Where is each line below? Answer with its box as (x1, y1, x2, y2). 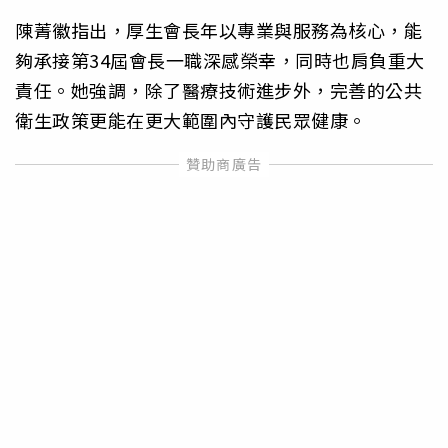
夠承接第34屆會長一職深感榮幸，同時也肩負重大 (15, 46, 425, 73)
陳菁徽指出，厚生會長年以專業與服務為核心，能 (15, 16, 422, 43)
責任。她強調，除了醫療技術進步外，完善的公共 (15, 76, 422, 103)
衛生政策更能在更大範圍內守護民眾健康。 (15, 106, 367, 133)
